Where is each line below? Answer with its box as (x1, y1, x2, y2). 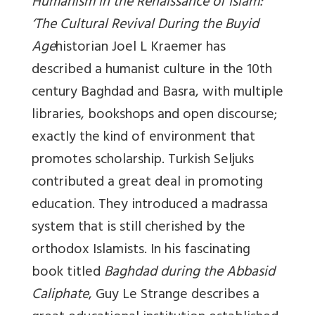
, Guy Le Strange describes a (89, 282, 259, 309)
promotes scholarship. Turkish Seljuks (32, 147, 254, 174)
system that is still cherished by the (32, 214, 245, 241)
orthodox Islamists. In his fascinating (32, 237, 250, 264)
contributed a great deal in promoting (32, 169, 263, 196)
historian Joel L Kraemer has (56, 34, 226, 61)
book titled (32, 259, 104, 286)
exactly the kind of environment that (32, 124, 255, 151)
